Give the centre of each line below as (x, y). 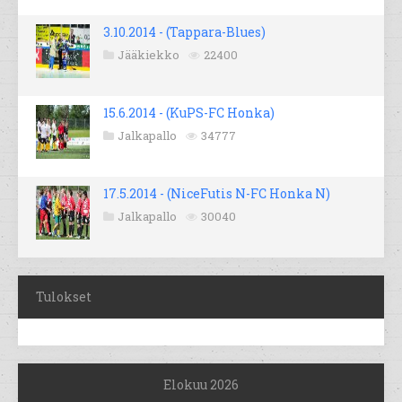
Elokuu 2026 (201, 385)
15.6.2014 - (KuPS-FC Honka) (189, 113)
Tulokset (64, 297)
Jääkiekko (149, 55)
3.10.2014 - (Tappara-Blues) (184, 32)
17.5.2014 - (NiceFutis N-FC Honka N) (217, 194)
